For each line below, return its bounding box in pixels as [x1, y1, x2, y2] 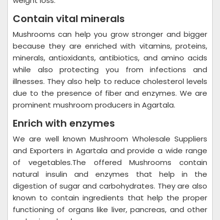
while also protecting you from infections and [13, 64, 207, 75]
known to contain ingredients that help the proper [13, 192, 207, 203]
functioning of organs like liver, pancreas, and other [13, 204, 207, 215]
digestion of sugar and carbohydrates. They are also [13, 181, 207, 191]
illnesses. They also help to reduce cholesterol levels [13, 76, 207, 86]
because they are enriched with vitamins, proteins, [13, 41, 207, 51]
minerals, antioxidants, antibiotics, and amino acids [13, 53, 207, 63]
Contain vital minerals [13, 12, 127, 26]
